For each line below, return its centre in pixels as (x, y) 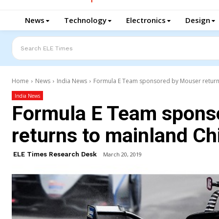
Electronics (146, 20)
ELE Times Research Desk (55, 154)
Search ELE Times (47, 48)
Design (198, 20)
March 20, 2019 (122, 154)
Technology (85, 20)
